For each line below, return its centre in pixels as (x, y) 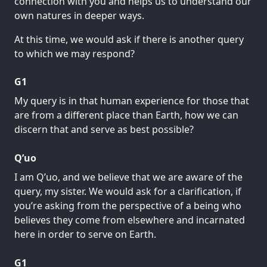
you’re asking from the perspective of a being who (128, 206)
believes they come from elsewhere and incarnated (130, 220)
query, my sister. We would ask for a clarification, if (128, 192)
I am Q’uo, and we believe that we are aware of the (128, 177)
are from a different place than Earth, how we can (126, 115)
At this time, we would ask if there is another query (129, 39)
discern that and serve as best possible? (104, 130)
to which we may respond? (74, 53)
